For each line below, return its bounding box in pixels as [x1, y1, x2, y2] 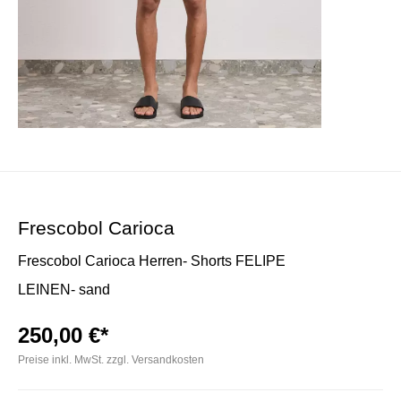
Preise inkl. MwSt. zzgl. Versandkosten [18, 354, 204, 366]
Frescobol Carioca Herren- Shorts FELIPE [18, 253, 286, 269]
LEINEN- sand [18, 282, 110, 297]
